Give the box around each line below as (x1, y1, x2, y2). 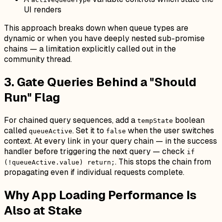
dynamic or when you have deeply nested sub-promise (4, 33, 205, 44)
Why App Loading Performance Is (4, 187, 197, 203)
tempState (137, 116, 173, 124)
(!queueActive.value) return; (4, 158, 115, 166)
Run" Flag (4, 89, 60, 105)
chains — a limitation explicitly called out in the (4, 43, 176, 54)
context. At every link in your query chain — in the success (4, 135, 217, 146)
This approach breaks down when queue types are (4, 22, 188, 33)
